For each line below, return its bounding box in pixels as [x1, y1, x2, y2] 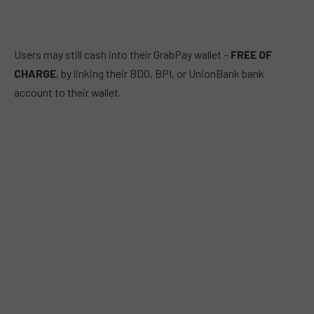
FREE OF [231, 47, 272, 61]
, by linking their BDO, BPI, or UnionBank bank [56, 66, 264, 80]
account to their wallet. [14, 85, 121, 99]
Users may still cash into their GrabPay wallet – [14, 47, 231, 61]
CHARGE [14, 66, 56, 80]
